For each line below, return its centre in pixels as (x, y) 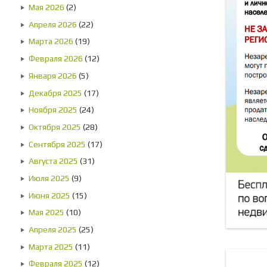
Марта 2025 (51, 246)
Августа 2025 (53, 161)
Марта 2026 (51, 41)
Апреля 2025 (53, 229)
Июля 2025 (49, 178)
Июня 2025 (49, 195)
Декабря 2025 (55, 93)
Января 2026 (53, 75)
